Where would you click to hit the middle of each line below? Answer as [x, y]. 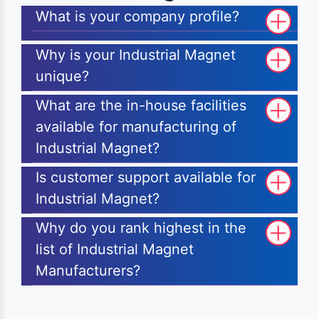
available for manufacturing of [136, 127]
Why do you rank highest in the [141, 228]
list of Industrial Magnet [115, 250]
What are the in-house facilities [141, 106]
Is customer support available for [146, 178]
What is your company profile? [137, 17]
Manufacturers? [88, 271]
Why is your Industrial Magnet [136, 55]
